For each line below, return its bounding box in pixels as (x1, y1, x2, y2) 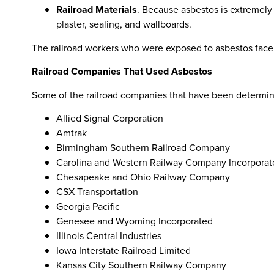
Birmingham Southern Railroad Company (56, 141, 230, 155)
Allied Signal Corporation (56, 111, 163, 126)
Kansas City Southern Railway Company (56, 258, 226, 273)
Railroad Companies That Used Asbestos (32, 64, 212, 79)
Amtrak (56, 126, 87, 141)
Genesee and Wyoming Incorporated (56, 214, 213, 229)
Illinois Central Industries (56, 229, 161, 243)
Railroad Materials (56, 2, 137, 17)
